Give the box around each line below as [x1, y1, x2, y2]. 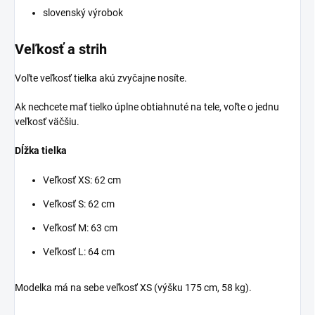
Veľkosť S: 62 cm [43, 198, 115, 210]
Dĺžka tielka [15, 144, 67, 156]
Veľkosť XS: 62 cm [43, 174, 121, 186]
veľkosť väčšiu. [15, 115, 79, 127]
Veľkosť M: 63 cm [43, 221, 117, 233]
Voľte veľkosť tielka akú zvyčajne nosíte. [15, 72, 187, 84]
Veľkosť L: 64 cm [43, 245, 115, 257]
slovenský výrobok [43, 6, 123, 18]
